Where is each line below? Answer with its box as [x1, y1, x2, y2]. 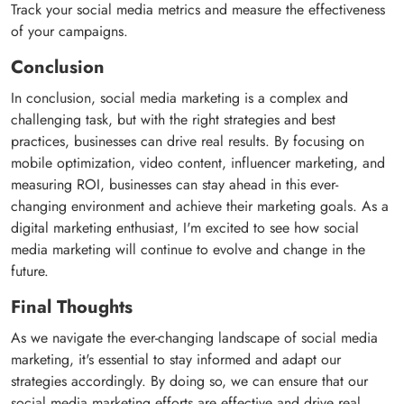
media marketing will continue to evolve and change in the [11, 239, 365, 261]
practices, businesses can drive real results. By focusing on [11, 131, 364, 152]
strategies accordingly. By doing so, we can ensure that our [11, 371, 368, 392]
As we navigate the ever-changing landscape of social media [11, 327, 378, 349]
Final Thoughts [11, 294, 133, 321]
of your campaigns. [11, 21, 128, 42]
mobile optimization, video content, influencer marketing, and [11, 152, 385, 174]
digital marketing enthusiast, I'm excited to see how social [11, 217, 359, 239]
